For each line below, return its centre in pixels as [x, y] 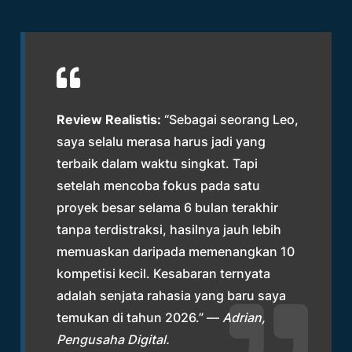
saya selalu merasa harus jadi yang [161, 141]
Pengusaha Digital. [114, 339]
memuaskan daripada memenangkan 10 [176, 251]
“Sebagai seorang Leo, [230, 119]
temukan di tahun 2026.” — [140, 317]
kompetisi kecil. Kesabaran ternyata [164, 273]
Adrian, [244, 317]
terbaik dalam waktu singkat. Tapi [158, 163]
